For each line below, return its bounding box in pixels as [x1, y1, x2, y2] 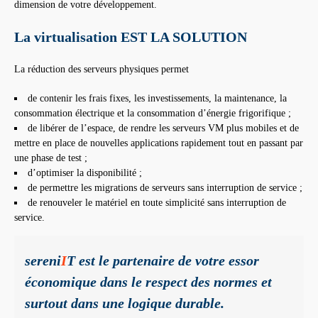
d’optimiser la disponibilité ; [28, 168, 142, 179]
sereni [25, 253, 61, 269]
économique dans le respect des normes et [25, 274, 272, 290]
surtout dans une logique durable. [25, 295, 224, 312]
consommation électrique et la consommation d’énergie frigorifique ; [14, 108, 291, 119]
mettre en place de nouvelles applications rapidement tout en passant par [14, 138, 303, 149]
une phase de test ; [14, 153, 87, 164]
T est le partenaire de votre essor [67, 253, 259, 269]
